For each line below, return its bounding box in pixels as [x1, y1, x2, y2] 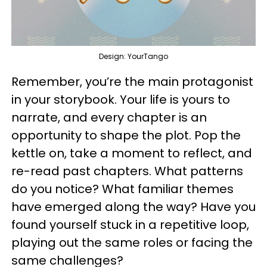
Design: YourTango [99, 51, 168, 61]
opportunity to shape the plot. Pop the [11, 126, 241, 144]
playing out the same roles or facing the [11, 234, 253, 251]
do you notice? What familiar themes [11, 180, 234, 197]
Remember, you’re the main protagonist [11, 73, 253, 90]
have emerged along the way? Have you [11, 198, 256, 215]
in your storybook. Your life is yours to [11, 91, 230, 108]
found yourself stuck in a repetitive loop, [11, 216, 249, 233]
